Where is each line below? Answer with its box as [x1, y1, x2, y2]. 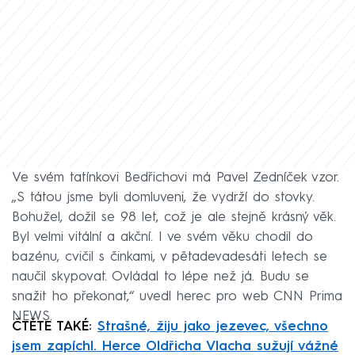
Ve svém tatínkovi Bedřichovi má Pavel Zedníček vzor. [12, 170, 339, 185]
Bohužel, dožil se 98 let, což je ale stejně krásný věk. [12, 210, 336, 224]
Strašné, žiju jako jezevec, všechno [97, 319, 328, 334]
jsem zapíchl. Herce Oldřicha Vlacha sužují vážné [12, 339, 338, 353]
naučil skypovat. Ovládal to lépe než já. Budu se [12, 269, 309, 284]
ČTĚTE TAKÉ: [12, 319, 97, 334]
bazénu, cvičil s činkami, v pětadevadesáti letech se [12, 250, 327, 264]
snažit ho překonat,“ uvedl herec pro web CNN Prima [12, 289, 342, 303]
